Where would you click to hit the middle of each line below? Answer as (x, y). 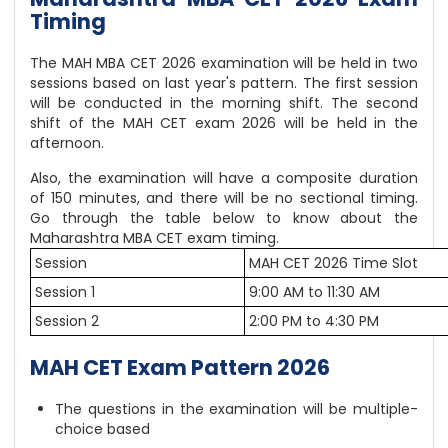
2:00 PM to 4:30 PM (314, 321)
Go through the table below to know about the (224, 218)
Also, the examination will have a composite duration (224, 178)
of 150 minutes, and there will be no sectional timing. (224, 198)
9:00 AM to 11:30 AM (314, 292)
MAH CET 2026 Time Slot (333, 263)
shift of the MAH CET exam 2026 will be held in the (224, 123)
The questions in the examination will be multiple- (236, 409)
